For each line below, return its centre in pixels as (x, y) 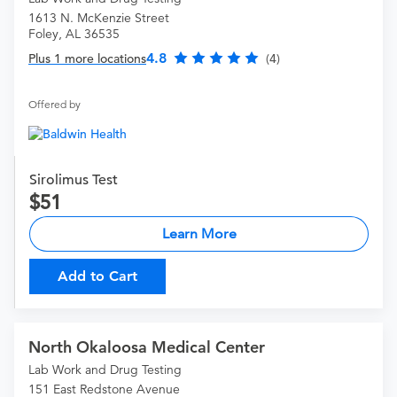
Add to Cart (97, 276)
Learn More (199, 234)
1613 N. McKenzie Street (99, 18)
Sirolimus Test (74, 180)
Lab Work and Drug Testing (105, 370)
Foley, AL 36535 (74, 34)
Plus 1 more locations (87, 59)
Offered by (54, 105)
